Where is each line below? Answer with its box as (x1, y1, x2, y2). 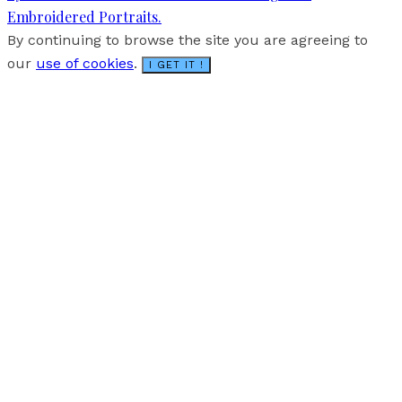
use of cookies (36, 55, 134, 73)
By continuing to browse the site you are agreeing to (7, 31, 368, 49)
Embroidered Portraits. (7, 7, 162, 27)
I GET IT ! (149, 59, 204, 72)
